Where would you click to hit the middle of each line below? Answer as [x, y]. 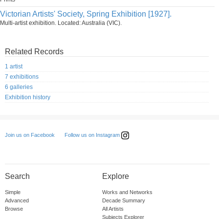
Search [17, 176]
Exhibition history [28, 98]
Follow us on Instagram [93, 135]
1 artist [14, 67]
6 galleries [19, 87]
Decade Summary [123, 201]
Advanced [17, 201]
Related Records [34, 52]
